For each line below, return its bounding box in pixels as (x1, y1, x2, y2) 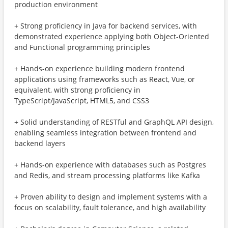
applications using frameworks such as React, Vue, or (14, 74, 195, 84)
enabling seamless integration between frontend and (14, 128, 196, 137)
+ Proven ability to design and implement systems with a (14, 192, 207, 202)
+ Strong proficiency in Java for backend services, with (14, 21, 197, 31)
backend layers (14, 138, 66, 148)
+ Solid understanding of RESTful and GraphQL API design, (14, 117, 214, 127)
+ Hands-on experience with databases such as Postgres (14, 160, 206, 169)
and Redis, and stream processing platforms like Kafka (14, 170, 200, 180)
